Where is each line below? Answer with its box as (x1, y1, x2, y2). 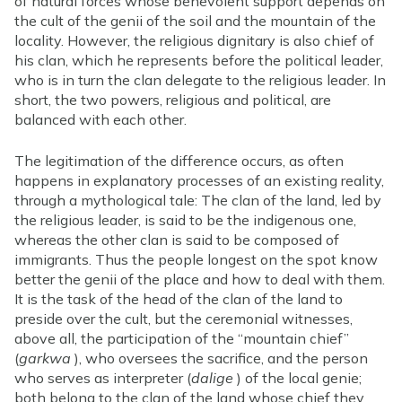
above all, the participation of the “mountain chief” (14, 328, 349, 347)
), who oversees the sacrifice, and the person (71, 348, 368, 367)
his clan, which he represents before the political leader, (14, 50, 383, 69)
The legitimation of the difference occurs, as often (14, 151, 344, 170)
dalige (191, 368, 233, 387)
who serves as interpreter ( (14, 368, 191, 387)
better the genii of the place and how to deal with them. (14, 269, 385, 288)
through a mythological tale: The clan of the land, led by (14, 190, 381, 209)
